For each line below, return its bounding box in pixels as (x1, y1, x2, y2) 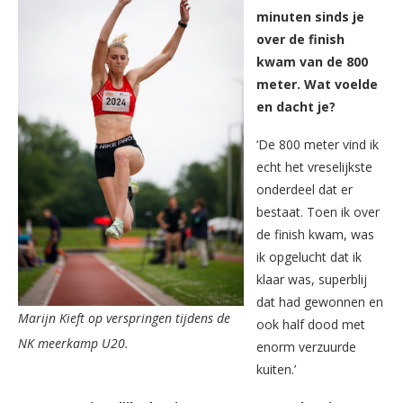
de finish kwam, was (256, 225, 374, 243)
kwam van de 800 (256, 52, 368, 70)
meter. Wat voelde (256, 75, 378, 93)
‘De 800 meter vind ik (256, 135, 379, 153)
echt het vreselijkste (256, 157, 372, 175)
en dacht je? (256, 97, 336, 115)
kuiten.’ (256, 360, 296, 378)
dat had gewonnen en (256, 292, 383, 310)
